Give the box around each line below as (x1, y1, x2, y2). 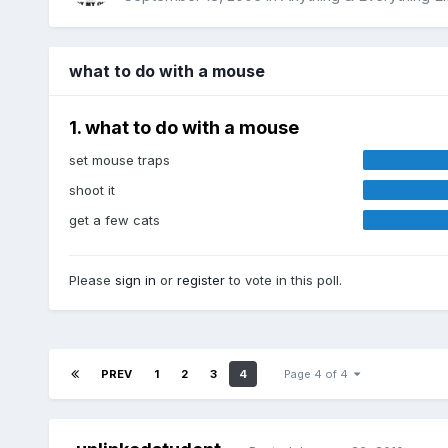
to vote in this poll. (224, 272, 342, 289)
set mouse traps (68, 152, 170, 169)
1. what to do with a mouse (68, 117, 299, 139)
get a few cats (68, 212, 160, 229)
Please (68, 272, 115, 289)
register (176, 272, 225, 289)
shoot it (68, 182, 115, 199)
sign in (114, 272, 156, 289)
